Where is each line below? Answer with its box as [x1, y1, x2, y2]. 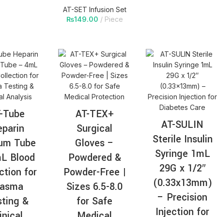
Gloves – [75, 136, 114, 151]
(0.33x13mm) [153, 176, 212, 190]
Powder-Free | [63, 165, 126, 180]
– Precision [157, 190, 208, 205]
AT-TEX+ [75, 107, 114, 122]
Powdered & [68, 151, 121, 165]
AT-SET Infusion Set [62, 5, 126, 14]
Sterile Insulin [152, 132, 213, 147]
